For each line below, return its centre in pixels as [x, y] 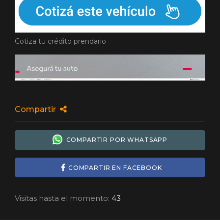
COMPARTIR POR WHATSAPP [115, 139]
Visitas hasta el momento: [62, 198]
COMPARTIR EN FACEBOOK [115, 167]
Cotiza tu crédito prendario [60, 41]
